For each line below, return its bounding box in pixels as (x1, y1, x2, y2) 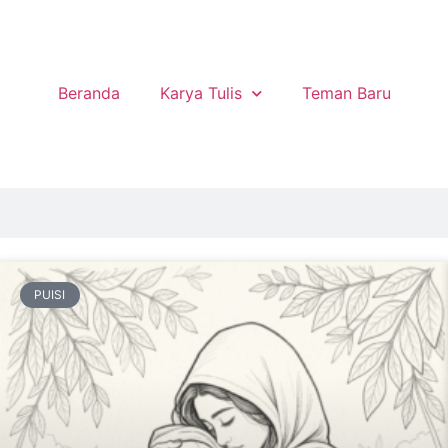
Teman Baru (301, 83, 391, 103)
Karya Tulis (159, 83, 242, 103)
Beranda (57, 83, 120, 103)
